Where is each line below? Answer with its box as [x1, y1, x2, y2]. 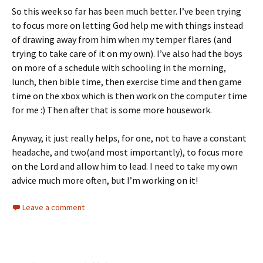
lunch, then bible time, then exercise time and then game [12, 75, 242, 87]
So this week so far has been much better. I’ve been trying [12, 5, 241, 17]
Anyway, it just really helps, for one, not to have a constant [12, 131, 247, 144]
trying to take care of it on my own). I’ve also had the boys [12, 47, 242, 59]
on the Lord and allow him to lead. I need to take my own [12, 160, 238, 172]
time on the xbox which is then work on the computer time [12, 89, 247, 102]
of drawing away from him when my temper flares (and [12, 33, 231, 45]
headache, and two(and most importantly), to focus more [12, 146, 243, 158]
